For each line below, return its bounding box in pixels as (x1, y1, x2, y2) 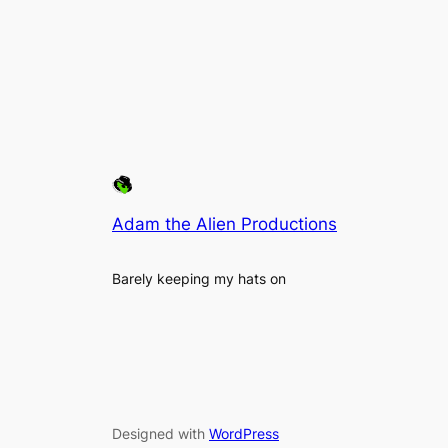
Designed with (112, 425, 209, 443)
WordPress (209, 425, 279, 443)
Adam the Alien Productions (112, 214, 337, 235)
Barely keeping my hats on (112, 270, 286, 288)
